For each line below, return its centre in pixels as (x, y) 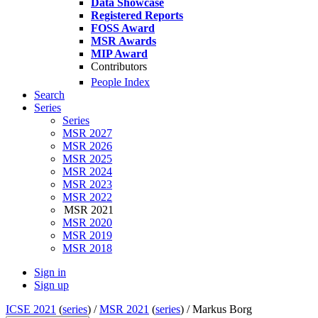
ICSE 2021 (31, 309)
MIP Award (119, 54)
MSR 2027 (87, 133)
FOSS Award (123, 28)
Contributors (119, 66)
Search (49, 95)
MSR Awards (124, 41)
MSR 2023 (87, 185)
